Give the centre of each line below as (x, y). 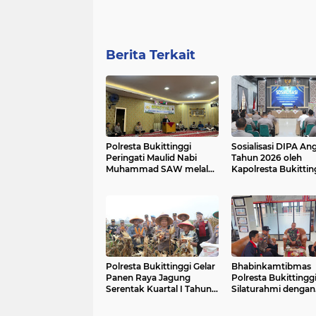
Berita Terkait (151, 55)
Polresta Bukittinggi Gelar (160, 266)
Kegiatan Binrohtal (146, 180)
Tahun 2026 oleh (266, 157)
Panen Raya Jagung (148, 277)
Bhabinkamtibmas (271, 266)
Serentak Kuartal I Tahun (159, 288)
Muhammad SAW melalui (161, 169)
